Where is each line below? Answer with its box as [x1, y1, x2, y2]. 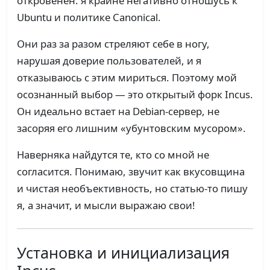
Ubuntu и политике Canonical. [17, 10, 161, 25]
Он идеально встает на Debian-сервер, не [17, 104, 219, 119]
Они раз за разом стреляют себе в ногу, [17, 37, 210, 51]
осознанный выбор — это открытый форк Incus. [17, 87, 253, 102]
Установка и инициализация [17, 242, 230, 263]
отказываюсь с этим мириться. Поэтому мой [17, 71, 237, 85]
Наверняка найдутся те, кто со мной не [17, 148, 209, 162]
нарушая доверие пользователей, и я [17, 54, 201, 68]
